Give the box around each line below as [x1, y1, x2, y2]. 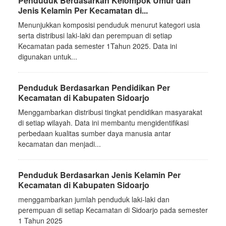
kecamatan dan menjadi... [18, 138, 101, 149]
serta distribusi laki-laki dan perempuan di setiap [18, 30, 172, 40]
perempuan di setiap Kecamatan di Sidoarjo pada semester [18, 204, 208, 215]
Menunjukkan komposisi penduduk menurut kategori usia [18, 19, 200, 30]
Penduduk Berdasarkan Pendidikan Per [18, 81, 170, 93]
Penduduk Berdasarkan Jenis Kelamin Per [18, 168, 181, 181]
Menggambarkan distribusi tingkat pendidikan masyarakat [18, 106, 202, 117]
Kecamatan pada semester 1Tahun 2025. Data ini [18, 40, 177, 51]
